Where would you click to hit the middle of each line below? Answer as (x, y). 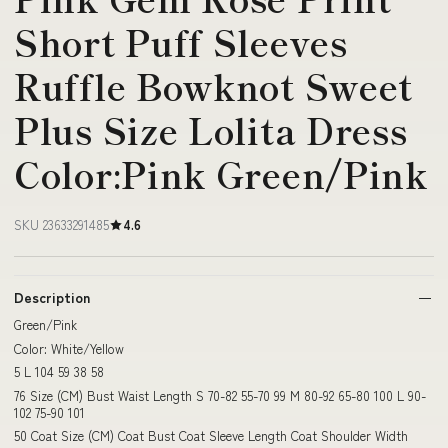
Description (52, 297)
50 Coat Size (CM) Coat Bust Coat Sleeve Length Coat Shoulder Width (211, 435)
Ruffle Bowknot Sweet (214, 85)
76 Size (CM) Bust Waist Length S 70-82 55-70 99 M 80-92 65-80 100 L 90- (220, 395)
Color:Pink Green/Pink (221, 173)
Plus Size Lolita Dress (211, 129)
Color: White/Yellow (69, 348)
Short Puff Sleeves (181, 41)
